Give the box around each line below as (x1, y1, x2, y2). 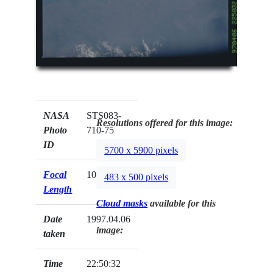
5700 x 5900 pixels (104, 144, 179, 155)
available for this (147, 197, 216, 208)
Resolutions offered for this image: (96, 117, 233, 128)
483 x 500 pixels (104, 171, 169, 182)
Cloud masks (96, 197, 148, 208)
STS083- (87, 110, 122, 121)
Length (43, 183, 73, 194)
